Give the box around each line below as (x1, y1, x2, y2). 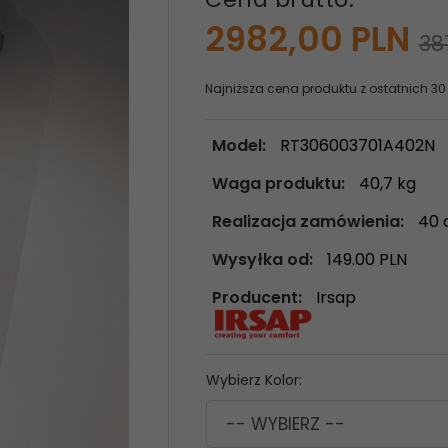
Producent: (212, 286, 307, 309)
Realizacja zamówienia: (212, 210, 409, 233)
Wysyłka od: (212, 248, 318, 271)
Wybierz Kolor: (206, 370, 307, 390)
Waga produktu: (212, 172, 350, 195)
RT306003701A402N (280, 134, 436, 157)
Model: (212, 134, 271, 157)
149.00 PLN (327, 248, 408, 271)
